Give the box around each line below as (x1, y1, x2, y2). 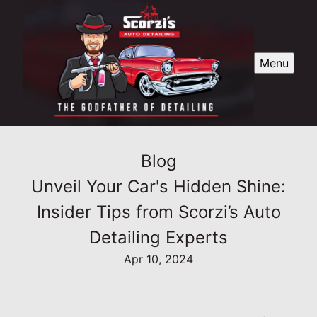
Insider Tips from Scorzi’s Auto (36, 202, 281, 223)
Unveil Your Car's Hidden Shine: (31, 176, 286, 197)
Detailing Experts (89, 227, 228, 248)
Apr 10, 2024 (124, 252, 193, 267)
